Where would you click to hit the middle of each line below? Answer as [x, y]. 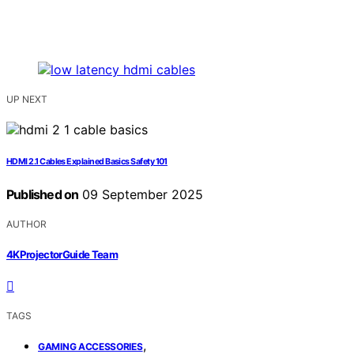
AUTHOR [26, 224]
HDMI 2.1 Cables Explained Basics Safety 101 [87, 162]
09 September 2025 [141, 195]
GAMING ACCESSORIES [90, 346]
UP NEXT [27, 100]
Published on [43, 195]
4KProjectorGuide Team [62, 254]
